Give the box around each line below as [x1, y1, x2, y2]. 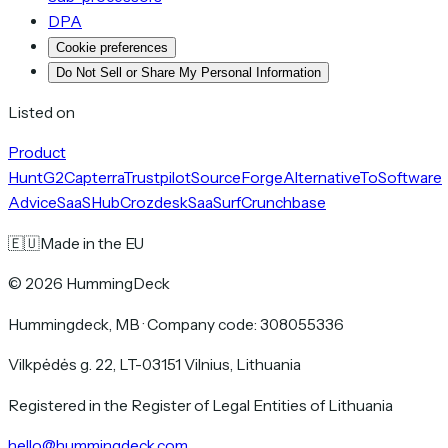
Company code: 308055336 [147, 314, 344, 334]
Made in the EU [40, 233, 144, 253]
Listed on [8, 102, 75, 122]
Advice [8, 193, 57, 213]
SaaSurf [188, 193, 241, 213]
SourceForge [191, 168, 283, 188]
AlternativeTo [283, 168, 378, 188]
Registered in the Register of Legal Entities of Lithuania [8, 395, 393, 415]
